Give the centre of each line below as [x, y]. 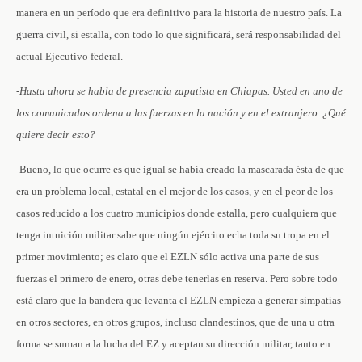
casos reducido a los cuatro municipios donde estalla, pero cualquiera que [177, 213]
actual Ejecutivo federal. [69, 56]
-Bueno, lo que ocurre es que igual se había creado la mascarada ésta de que [180, 169]
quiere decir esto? [56, 135]
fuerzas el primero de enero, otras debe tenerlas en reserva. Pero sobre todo [177, 278]
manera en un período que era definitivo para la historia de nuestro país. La [179, 13]
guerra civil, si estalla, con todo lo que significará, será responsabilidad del [179, 34]
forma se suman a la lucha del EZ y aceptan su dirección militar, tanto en [173, 344]
